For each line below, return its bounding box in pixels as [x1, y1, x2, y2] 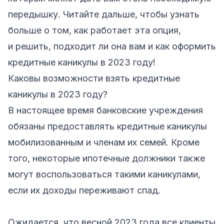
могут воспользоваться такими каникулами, [8, 168, 200, 179]
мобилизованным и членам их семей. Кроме [8, 136, 199, 147]
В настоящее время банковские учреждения [8, 104, 203, 115]
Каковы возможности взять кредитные [8, 72, 180, 83]
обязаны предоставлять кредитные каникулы [8, 120, 207, 131]
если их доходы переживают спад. [8, 184, 160, 195]
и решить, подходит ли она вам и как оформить [8, 40, 216, 51]
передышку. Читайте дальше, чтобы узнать [8, 8, 199, 19]
